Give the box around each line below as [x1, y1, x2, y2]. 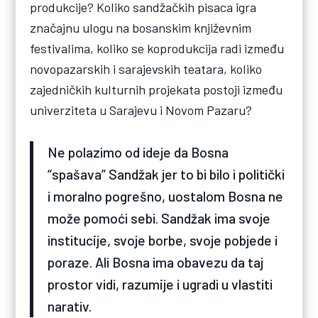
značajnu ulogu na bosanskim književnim [30, 20, 252, 36]
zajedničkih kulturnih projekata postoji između [30, 82, 283, 98]
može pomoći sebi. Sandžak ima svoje [48, 209, 271, 227]
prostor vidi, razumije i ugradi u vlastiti [48, 275, 273, 293]
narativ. [48, 297, 92, 315]
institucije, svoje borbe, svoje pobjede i [48, 231, 278, 249]
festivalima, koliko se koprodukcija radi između [30, 40, 285, 57]
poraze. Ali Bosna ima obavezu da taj [48, 253, 264, 271]
